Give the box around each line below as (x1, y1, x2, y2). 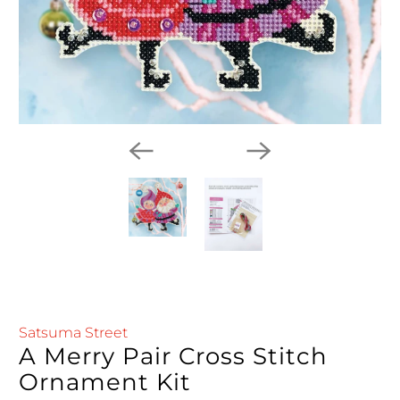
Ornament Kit (19, 367, 192, 396)
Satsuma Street (19, 323, 129, 341)
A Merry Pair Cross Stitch (19, 341, 329, 371)
